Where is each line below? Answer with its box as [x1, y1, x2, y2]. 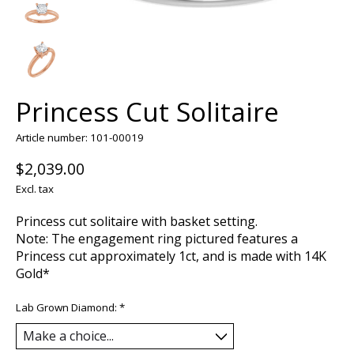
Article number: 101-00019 [16, 130, 144, 145]
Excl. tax [16, 181, 54, 196]
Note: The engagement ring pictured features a [16, 229, 298, 247]
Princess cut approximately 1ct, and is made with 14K [16, 247, 326, 265]
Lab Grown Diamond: [16, 299, 119, 314]
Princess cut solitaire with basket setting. [16, 212, 258, 230]
